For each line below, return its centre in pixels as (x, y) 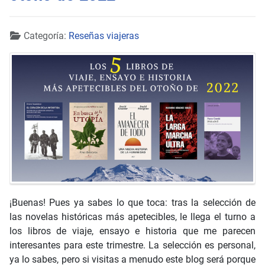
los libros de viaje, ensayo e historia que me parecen (132, 231)
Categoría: (45, 36)
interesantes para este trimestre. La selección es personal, (132, 245)
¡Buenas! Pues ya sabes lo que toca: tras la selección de (132, 202)
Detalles (26, 35)
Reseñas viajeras (104, 36)
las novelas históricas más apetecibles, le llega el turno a (132, 216)
